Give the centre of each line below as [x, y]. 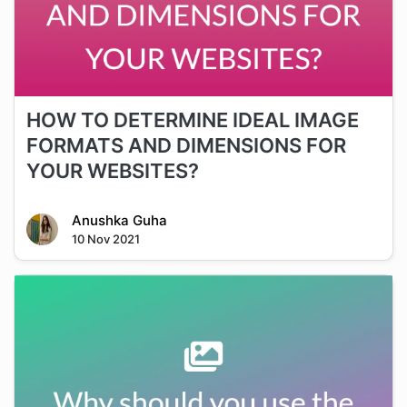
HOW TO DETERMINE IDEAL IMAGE [192, 120]
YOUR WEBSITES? [112, 171]
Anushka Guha [119, 221]
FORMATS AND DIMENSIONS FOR [186, 146]
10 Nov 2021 [105, 239]
